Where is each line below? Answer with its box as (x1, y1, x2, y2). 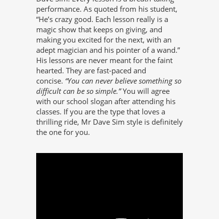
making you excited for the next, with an (36, 34, 172, 44)
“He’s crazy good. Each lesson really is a (36, 14, 168, 24)
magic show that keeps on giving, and (36, 24, 162, 34)
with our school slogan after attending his (36, 96, 175, 106)
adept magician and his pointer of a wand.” (36, 44, 180, 55)
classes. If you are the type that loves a (36, 106, 165, 116)
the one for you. (36, 127, 90, 137)
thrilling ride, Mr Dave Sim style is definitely (36, 116, 183, 127)
